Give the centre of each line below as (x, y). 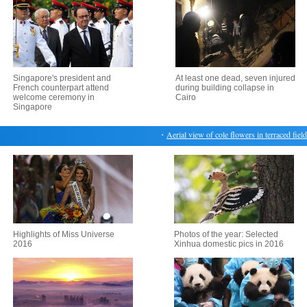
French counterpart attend (61, 88)
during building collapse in (225, 88)
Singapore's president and (62, 78)
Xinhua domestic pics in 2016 (229, 244)
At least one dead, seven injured (235, 78)
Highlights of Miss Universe (64, 234)
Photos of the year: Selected (226, 234)
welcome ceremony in (53, 97)
